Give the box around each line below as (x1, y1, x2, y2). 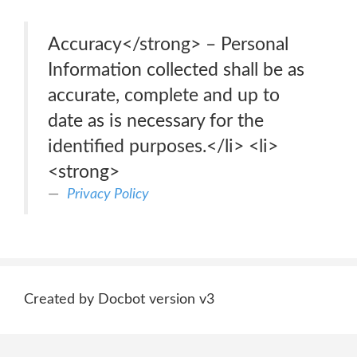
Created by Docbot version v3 (24, 292, 214, 307)
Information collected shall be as (48, 61, 304, 79)
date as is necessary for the (48, 112, 264, 130)
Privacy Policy (67, 186, 149, 202)
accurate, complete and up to (48, 86, 280, 104)
